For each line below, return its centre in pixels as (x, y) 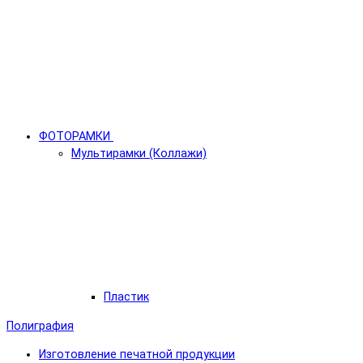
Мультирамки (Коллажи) (139, 154)
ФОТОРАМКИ (75, 137)
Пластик (126, 297)
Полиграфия (40, 326)
